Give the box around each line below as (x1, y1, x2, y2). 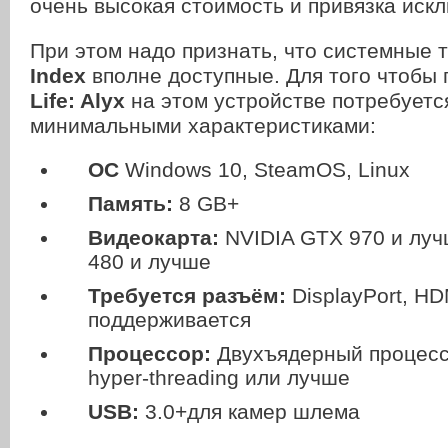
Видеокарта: (88, 226, 219, 250)
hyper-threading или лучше (88, 366, 350, 390)
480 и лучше (88, 250, 211, 274)
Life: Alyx (30, 89, 125, 113)
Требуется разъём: (88, 284, 286, 308)
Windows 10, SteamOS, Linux (119, 158, 410, 182)
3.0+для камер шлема (139, 400, 360, 424)
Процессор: (88, 342, 211, 366)
